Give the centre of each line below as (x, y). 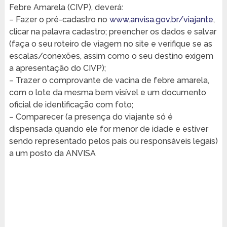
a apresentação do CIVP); (57, 68)
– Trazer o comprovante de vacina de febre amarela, (109, 81)
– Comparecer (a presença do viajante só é (91, 117)
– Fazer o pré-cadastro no (59, 20)
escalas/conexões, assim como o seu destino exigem (111, 56)
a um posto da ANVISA (52, 154)
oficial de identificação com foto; (71, 105)
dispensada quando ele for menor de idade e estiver (108, 129)
